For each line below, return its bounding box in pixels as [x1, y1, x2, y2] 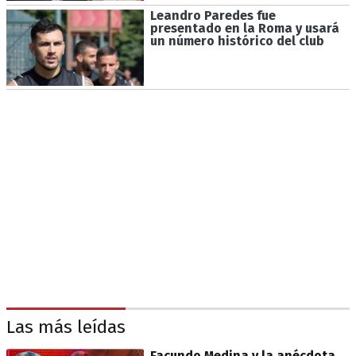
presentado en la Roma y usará [149, 20, 339, 36]
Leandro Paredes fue [149, 7, 276, 23]
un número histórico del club [149, 33, 324, 48]
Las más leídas [6, 315, 126, 338]
